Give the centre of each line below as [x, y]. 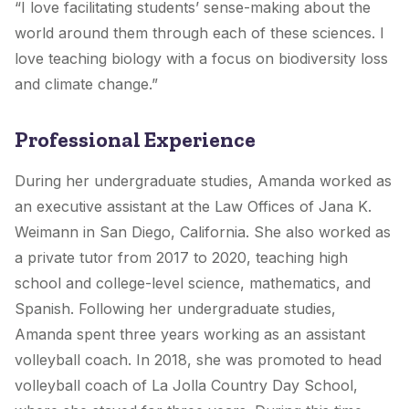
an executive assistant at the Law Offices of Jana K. [193, 207]
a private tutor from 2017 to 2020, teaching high [181, 258]
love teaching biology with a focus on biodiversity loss [201, 59]
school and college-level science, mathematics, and [193, 283]
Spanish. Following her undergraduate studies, [175, 309]
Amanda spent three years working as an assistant [190, 335]
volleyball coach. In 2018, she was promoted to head [198, 360]
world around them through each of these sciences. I [199, 33]
